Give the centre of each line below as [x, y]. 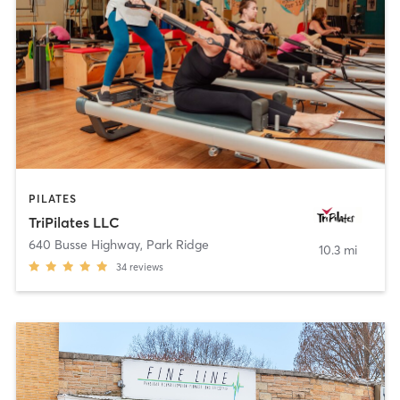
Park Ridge [177, 244]
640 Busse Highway [84, 244]
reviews [146, 267]
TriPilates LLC [74, 222]
